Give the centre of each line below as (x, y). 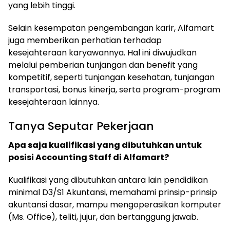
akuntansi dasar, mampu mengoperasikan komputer (115, 204)
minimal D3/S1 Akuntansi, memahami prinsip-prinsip (113, 192)
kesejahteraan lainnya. (54, 102)
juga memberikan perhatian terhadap (85, 40)
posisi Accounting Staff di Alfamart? (89, 157)
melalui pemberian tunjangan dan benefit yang (103, 65)
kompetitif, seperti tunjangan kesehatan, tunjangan (111, 77)
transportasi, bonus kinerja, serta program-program (114, 89)
